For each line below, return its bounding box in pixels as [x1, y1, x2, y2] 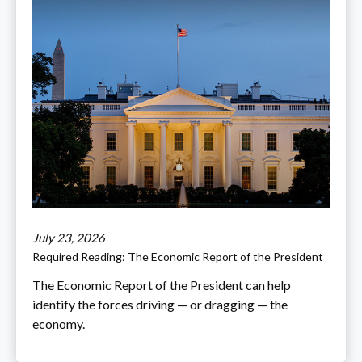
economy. [32, 316, 85, 332]
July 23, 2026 [32, 230, 105, 246]
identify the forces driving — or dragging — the [32, 297, 288, 313]
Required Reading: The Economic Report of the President [32, 250, 323, 264]
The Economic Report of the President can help [32, 277, 291, 293]
